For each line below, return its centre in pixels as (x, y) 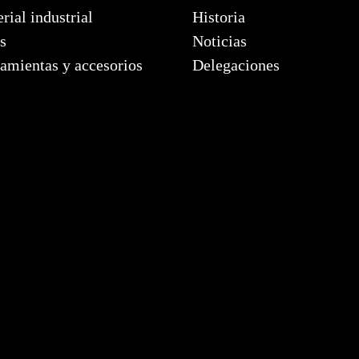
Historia (219, 16)
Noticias (220, 40)
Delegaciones (236, 65)
